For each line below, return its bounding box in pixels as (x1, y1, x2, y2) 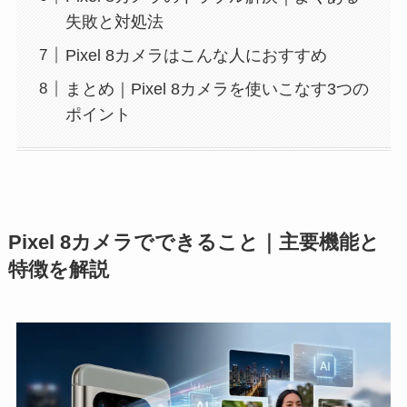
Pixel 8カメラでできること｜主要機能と (7, 231, 380, 253)
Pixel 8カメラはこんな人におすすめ (65, 45, 327, 65)
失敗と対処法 (65, 12, 164, 31)
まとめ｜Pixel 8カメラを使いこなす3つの (65, 79, 369, 98)
